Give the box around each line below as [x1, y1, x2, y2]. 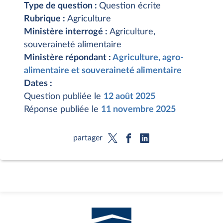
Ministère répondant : [24, 53, 112, 62]
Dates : [24, 79, 52, 88]
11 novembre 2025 [101, 105, 176, 114]
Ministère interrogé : [24, 27, 110, 36]
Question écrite [99, 1, 161, 10]
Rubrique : [24, 14, 67, 23]
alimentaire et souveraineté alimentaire [24, 66, 182, 75]
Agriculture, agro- [112, 53, 184, 62]
